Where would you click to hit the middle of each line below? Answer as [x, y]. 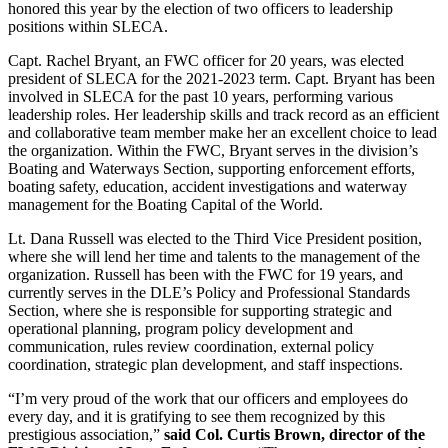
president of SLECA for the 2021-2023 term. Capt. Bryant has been [221, 78]
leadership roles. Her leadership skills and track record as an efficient [223, 114]
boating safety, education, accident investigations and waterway [207, 186]
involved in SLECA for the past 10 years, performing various [200, 96]
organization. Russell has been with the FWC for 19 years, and [205, 274]
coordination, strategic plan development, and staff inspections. [205, 364]
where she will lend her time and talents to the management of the [214, 256]
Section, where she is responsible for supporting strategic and [200, 310]
